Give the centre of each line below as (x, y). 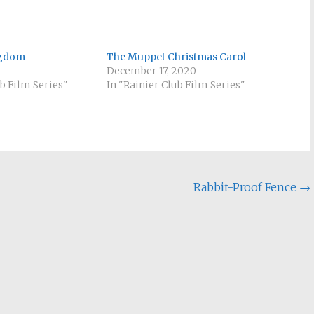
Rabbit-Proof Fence (247, 187)
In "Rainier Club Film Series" (176, 85)
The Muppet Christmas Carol (177, 57)
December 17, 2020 (152, 71)
